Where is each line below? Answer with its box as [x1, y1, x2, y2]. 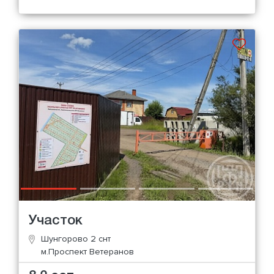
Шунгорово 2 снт [41, 233, 111, 244]
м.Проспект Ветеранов [41, 246, 134, 257]
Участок [29, 214, 83, 227]
